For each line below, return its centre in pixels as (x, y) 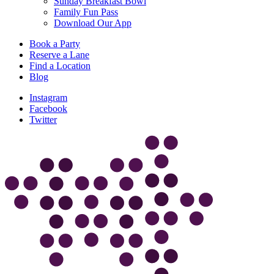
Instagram (48, 98)
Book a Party (55, 44)
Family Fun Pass (86, 12)
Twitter (43, 120)
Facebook (48, 109)
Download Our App (93, 23)
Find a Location (60, 66)
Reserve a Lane (59, 55)
